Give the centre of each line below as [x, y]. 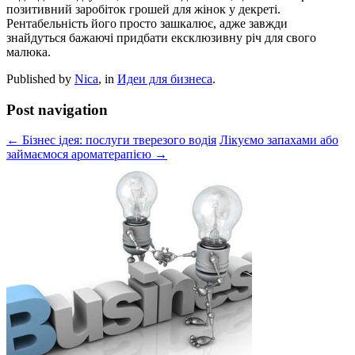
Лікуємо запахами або [279, 140]
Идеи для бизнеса [165, 78]
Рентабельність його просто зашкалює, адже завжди [147, 23]
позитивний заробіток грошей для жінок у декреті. [143, 9]
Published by [40, 78]
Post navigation [57, 109]
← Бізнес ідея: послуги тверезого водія [111, 140]
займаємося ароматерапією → [87, 155]
